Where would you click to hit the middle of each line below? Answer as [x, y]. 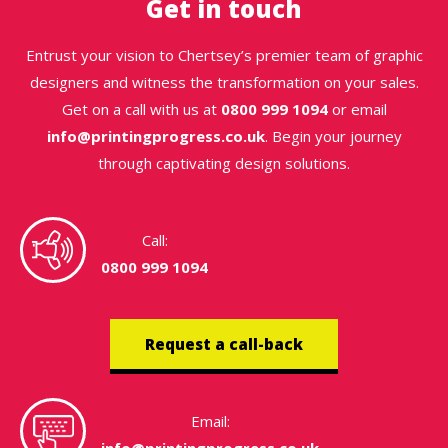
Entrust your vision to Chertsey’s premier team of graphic [224, 55]
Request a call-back [224, 344]
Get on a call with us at [141, 109]
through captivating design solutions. [224, 163]
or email [357, 109]
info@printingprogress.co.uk [155, 136]
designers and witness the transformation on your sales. [224, 82]
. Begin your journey [333, 136]
